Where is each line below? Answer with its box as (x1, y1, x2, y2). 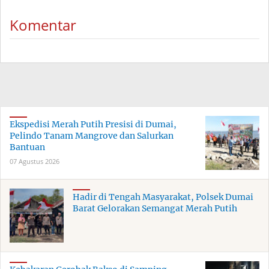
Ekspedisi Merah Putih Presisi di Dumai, (10, 119, 177, 130)
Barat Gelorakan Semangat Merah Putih (73, 203, 237, 214)
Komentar (10, 15, 76, 35)
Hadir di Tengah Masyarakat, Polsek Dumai (73, 192, 253, 203)
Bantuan (10, 142, 45, 153)
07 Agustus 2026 (10, 157, 59, 166)
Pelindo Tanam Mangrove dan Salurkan (10, 130, 174, 142)
